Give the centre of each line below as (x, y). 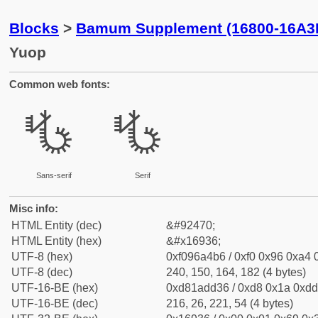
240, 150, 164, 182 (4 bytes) (236, 272)
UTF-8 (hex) (42, 257)
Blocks (34, 28)
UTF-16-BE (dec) (55, 303)
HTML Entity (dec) (56, 225)
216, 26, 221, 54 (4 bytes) (230, 303)
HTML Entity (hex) (56, 241)
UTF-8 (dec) (42, 272)
